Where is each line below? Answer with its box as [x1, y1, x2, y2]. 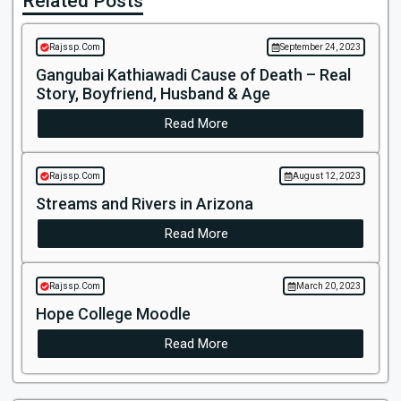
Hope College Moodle [36, 304, 191, 323]
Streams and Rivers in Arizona [36, 194, 253, 213]
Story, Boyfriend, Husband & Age [36, 84, 270, 103]
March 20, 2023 [296, 281, 361, 291]
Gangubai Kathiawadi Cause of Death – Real [36, 65, 351, 84]
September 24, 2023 [280, 42, 361, 52]
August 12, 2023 [293, 171, 361, 181]
